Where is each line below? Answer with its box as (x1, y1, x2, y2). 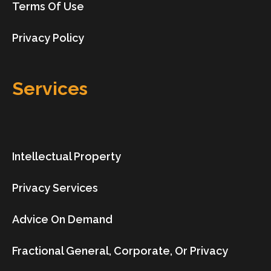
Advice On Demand (12, 213, 113, 226)
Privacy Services (12, 181, 98, 195)
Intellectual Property (12, 150, 121, 163)
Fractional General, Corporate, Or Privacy (12, 244, 228, 258)
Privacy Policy (12, 31, 84, 45)
